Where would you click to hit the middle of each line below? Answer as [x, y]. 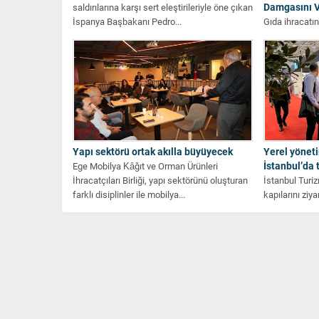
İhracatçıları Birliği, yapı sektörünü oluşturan [160, 181]
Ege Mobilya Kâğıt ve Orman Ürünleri [145, 166]
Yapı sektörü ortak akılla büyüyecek [153, 152]
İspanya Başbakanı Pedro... [127, 22]
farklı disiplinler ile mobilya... [129, 195]
